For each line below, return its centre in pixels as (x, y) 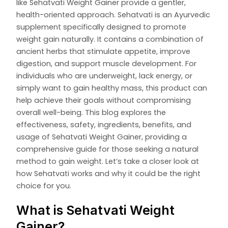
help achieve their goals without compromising (104, 101)
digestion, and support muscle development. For (107, 64)
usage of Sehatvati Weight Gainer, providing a (102, 137)
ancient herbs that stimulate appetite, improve (104, 52)
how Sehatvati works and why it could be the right (109, 174)
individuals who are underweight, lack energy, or (105, 76)
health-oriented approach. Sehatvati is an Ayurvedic (113, 15)
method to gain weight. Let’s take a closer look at (108, 162)
